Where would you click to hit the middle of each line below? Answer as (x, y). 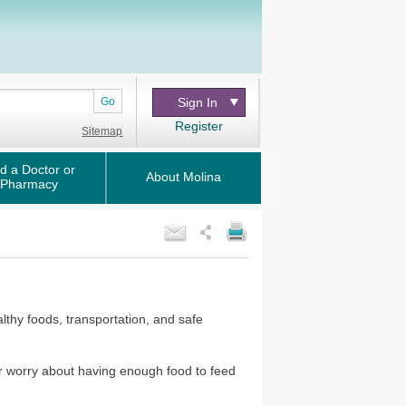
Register (199, 126)
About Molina (184, 177)
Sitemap (102, 131)
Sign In (197, 102)
